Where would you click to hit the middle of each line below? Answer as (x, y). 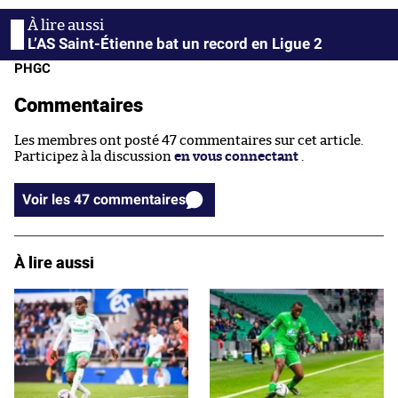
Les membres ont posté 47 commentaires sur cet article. (189, 140)
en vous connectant (236, 156)
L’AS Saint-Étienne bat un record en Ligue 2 (175, 43)
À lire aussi (54, 262)
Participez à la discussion (94, 156)
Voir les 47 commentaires (139, 199)
